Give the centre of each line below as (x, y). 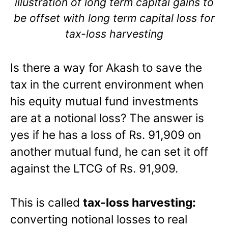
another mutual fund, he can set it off (109, 152)
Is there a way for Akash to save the (106, 68)
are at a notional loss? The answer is (107, 118)
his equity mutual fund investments (104, 101)
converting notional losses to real (99, 219)
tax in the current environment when (107, 84)
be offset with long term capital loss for (114, 18)
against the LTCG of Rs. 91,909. (94, 168)
